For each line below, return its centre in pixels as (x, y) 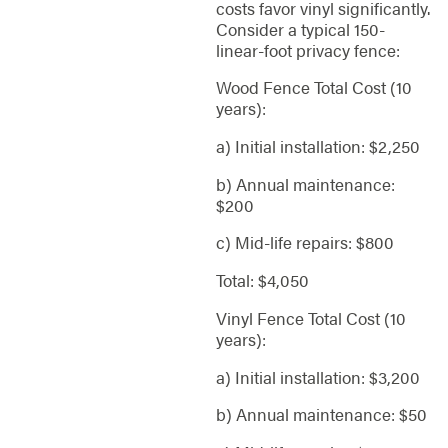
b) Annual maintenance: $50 (321, 414)
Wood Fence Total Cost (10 (313, 87)
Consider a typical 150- (300, 28)
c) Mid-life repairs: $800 (304, 242)
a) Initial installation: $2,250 (317, 146)
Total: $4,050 (262, 280)
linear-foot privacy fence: (307, 49)
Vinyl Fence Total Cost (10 (310, 317)
